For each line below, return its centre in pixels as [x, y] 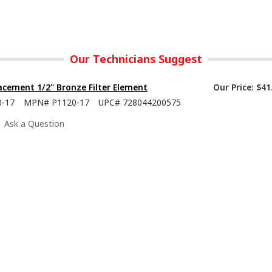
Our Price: [233, 87]
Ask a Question [34, 124]
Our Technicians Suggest [136, 59]
